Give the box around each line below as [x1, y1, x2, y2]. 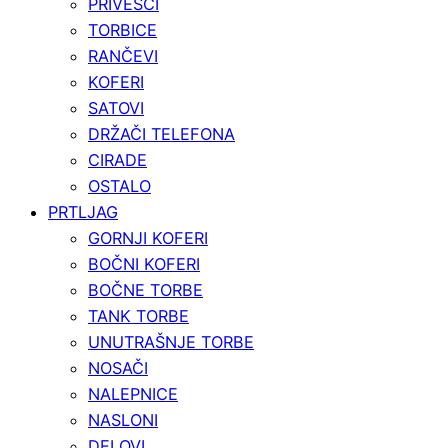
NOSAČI [88, 357, 148, 378]
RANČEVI [88, 45, 158, 66]
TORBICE [88, 19, 157, 40]
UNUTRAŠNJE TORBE [88, 331, 254, 352]
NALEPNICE [88, 383, 178, 404]
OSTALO [88, 175, 151, 196]
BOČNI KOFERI [88, 253, 200, 274]
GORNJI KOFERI [88, 227, 208, 248]
